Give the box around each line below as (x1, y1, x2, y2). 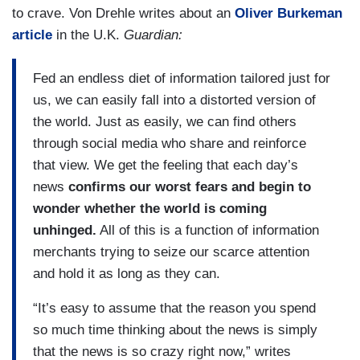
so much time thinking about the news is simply (33, 321, 317, 337)
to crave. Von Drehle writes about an (12, 6, 235, 22)
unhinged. (33, 222, 96, 238)
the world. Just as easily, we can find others (33, 113, 297, 129)
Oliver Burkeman (235, 6, 342, 22)
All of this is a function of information (96, 222, 319, 238)
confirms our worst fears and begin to (68, 178, 311, 194)
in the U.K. (52, 27, 124, 43)
